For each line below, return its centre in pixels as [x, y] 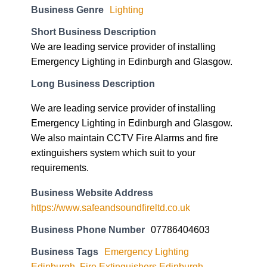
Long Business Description [93, 84]
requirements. [60, 168]
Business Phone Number [88, 229]
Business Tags [65, 251]
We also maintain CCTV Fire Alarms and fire [125, 138]
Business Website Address [92, 192]
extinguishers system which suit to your [113, 153]
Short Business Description [94, 32]
